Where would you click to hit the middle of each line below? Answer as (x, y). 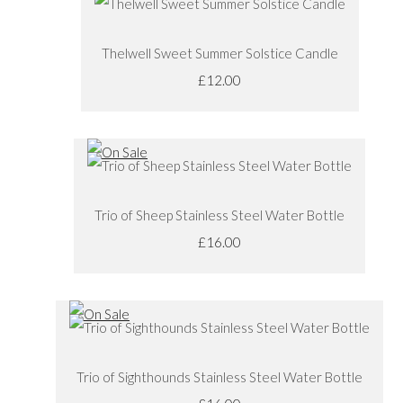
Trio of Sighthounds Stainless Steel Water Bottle (219, 376)
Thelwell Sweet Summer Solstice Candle (219, 53)
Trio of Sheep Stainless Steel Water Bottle (219, 215)
